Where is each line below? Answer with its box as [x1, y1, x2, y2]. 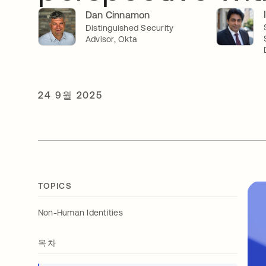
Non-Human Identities [38, 208, 123, 218]
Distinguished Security [85, 23, 174, 33]
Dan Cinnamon [85, 9, 150, 20]
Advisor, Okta [85, 34, 138, 44]
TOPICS [38, 181, 72, 191]
